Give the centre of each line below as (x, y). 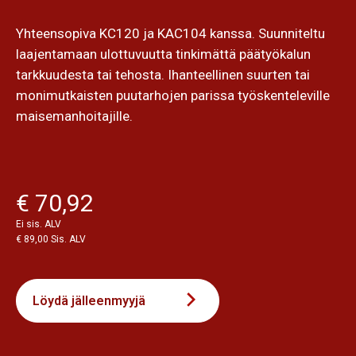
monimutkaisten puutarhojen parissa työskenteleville (173, 95)
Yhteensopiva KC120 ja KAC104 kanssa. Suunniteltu (170, 33)
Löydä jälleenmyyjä (89, 300)
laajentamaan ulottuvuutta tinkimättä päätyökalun (163, 54)
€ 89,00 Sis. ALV (51, 239)
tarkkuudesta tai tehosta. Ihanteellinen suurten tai (163, 74)
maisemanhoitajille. (74, 116)
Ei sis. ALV (39, 224)
